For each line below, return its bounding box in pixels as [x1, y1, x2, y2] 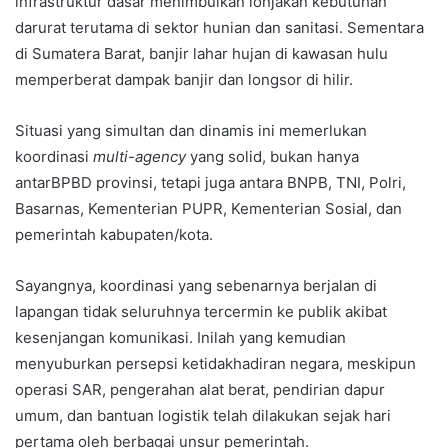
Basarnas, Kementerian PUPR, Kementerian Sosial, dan [15, 199, 402, 219]
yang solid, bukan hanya [186, 147, 359, 167]
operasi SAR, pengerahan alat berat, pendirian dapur [15, 380, 385, 400]
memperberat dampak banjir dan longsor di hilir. [15, 70, 353, 90]
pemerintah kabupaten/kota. [15, 225, 213, 245]
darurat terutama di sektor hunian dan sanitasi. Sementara [15, 18, 424, 38]
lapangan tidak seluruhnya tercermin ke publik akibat [15, 302, 387, 322]
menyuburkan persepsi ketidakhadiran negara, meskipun [15, 354, 416, 374]
